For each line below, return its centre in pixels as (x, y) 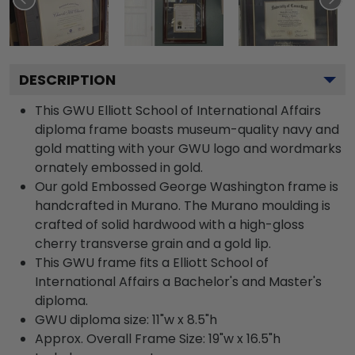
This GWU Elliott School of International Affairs (178, 111)
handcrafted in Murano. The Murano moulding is (183, 206)
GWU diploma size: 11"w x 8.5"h (126, 320)
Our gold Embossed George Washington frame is (187, 187)
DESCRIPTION (67, 80)
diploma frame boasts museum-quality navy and (187, 130)
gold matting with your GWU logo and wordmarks (188, 149)
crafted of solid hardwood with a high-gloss (170, 225)
